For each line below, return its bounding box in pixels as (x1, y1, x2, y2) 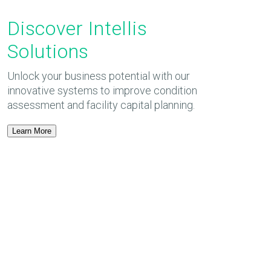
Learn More (11, 126, 51, 135)
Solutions (7, 40, 90, 63)
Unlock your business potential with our (7, 70, 190, 82)
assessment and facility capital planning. (7, 99, 195, 111)
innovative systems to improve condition (7, 84, 197, 97)
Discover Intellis (7, 17, 148, 40)
